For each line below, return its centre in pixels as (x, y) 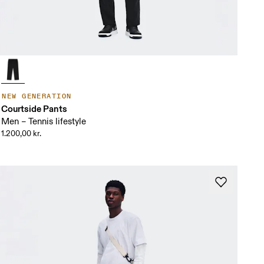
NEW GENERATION (37, 97)
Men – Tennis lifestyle (44, 122)
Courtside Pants (34, 109)
